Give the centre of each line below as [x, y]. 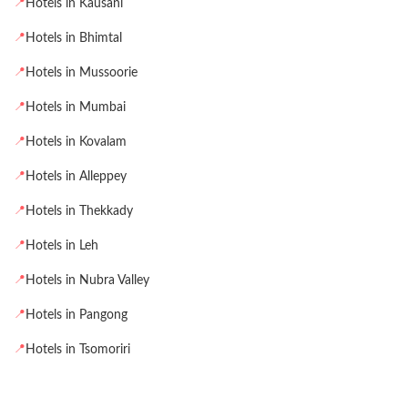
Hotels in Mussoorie [82, 72]
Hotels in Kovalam [76, 142]
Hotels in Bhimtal [74, 38]
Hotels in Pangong [76, 315]
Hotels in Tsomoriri [78, 349]
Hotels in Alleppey [76, 176]
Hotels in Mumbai [76, 107]
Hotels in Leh [62, 245]
